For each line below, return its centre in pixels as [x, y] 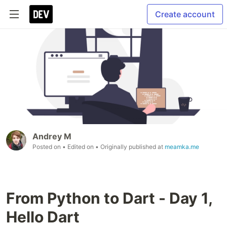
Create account [185, 14]
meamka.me [182, 146]
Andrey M [52, 136]
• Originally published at [130, 146]
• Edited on [79, 146]
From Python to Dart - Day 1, [109, 198]
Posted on [47, 146]
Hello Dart [43, 217]
